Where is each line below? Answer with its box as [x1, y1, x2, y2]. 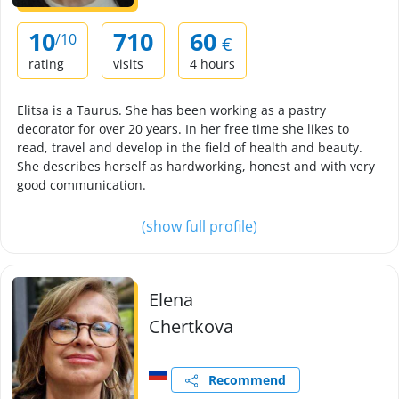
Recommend [198, 371, 287, 388]
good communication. [17, 176, 146, 193]
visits [113, 55, 143, 72]
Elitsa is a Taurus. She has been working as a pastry [17, 102, 326, 118]
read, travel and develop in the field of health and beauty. [17, 139, 362, 156]
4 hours [190, 55, 235, 72]
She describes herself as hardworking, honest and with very [17, 158, 375, 175]
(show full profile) [142, 216, 257, 236]
